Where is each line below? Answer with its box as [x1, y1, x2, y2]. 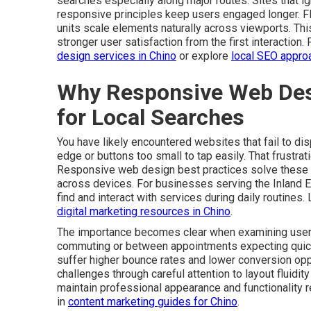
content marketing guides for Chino [68, 295, 237, 308]
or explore [176, 49, 231, 62]
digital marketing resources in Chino [57, 205, 230, 218]
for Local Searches [57, 104, 244, 131]
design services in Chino [57, 49, 176, 62]
